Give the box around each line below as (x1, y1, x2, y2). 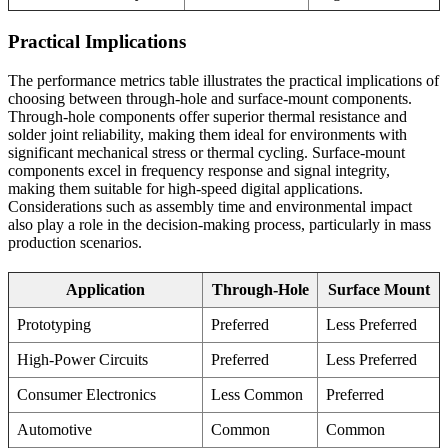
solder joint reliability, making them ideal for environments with (8, 125, 407, 143)
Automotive (17, 420, 92, 438)
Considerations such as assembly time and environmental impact (8, 197, 412, 215)
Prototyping (17, 315, 91, 333)
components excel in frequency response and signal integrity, (8, 161, 390, 179)
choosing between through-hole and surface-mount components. (8, 89, 412, 107)
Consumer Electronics (17, 385, 156, 403)
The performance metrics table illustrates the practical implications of (8, 71, 439, 89)
